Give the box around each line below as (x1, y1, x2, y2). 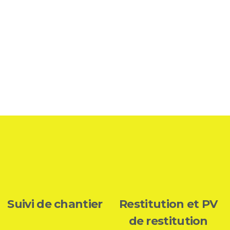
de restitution (128, 214, 208, 228)
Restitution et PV (119, 197, 218, 212)
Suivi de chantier (7, 197, 103, 212)
